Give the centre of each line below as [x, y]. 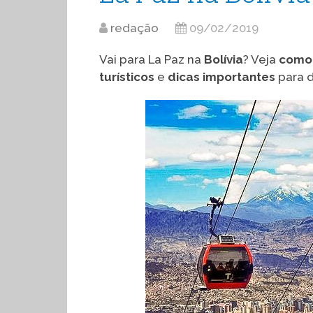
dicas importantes [221, 77]
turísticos [127, 77]
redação [134, 28]
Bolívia [224, 59]
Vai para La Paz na [152, 59]
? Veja [261, 59]
